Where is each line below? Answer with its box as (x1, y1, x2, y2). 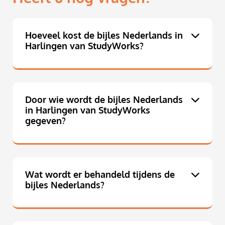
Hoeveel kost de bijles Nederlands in (25, 29, 183, 42)
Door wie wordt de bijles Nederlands (25, 93, 183, 106)
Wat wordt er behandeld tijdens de (25, 168, 175, 181)
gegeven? (25, 115, 66, 127)
